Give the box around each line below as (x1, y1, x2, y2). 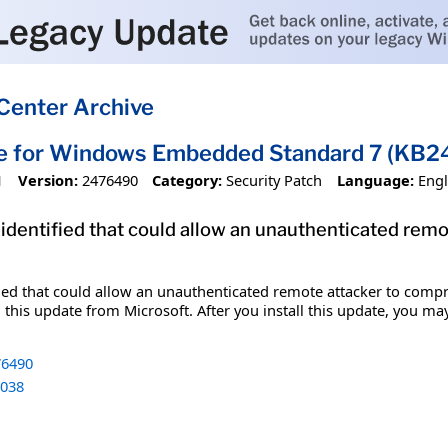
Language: (336, 169, 414, 190)
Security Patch (226, 169, 323, 190)
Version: (17, 169, 78, 190)
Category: (152, 169, 223, 190)
